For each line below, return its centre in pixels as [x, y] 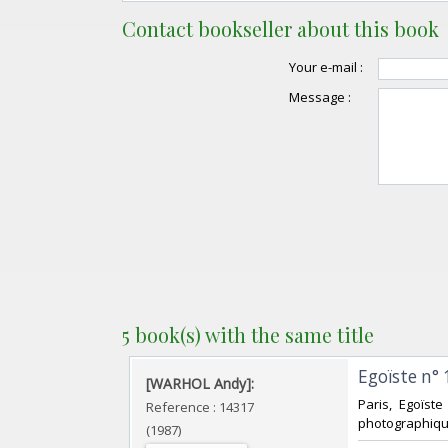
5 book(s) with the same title [248, 334]
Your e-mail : [325, 67]
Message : [319, 96]
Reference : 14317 [200, 406]
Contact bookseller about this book [280, 29]
